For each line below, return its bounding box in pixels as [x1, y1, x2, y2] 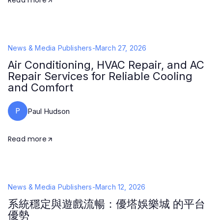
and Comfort [8, 81, 73, 94]
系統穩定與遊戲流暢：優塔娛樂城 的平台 [8, 197, 205, 210]
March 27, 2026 [95, 44, 147, 52]
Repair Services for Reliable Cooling [8, 70, 192, 82]
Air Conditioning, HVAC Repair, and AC [8, 58, 204, 71]
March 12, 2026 [95, 183, 146, 191]
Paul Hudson [27, 106, 70, 116]
